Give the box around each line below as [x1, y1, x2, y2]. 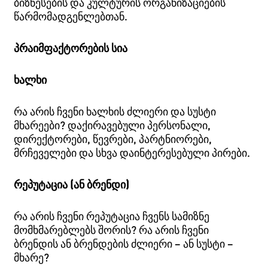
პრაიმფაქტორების [14, 41, 109, 54]
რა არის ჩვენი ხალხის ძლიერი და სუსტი [14, 104, 217, 118]
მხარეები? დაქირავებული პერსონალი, [14, 118, 211, 132]
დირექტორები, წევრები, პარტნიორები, [14, 132, 212, 145]
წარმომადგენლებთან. [14, 9, 128, 23]
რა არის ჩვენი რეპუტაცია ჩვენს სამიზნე [14, 209, 210, 223]
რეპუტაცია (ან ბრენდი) [14, 177, 130, 191]
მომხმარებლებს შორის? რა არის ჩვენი [14, 223, 209, 236]
